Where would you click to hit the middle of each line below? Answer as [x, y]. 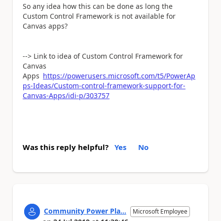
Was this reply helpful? [66, 147]
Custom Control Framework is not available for [99, 16]
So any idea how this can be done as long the [98, 6]
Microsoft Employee [160, 211]
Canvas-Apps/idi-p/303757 [66, 96]
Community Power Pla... [85, 211]
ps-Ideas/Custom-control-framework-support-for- [104, 86]
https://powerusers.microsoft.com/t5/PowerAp [119, 76]
